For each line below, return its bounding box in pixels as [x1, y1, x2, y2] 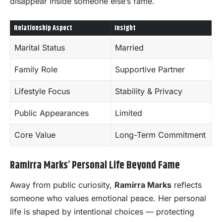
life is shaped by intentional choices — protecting [10, 206, 194, 217]
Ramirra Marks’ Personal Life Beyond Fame [10, 157, 180, 173]
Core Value [14, 130, 55, 140]
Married [115, 43, 144, 53]
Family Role [14, 64, 57, 75]
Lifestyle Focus [14, 86, 70, 97]
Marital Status [14, 43, 65, 53]
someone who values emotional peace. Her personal [10, 193, 206, 203]
